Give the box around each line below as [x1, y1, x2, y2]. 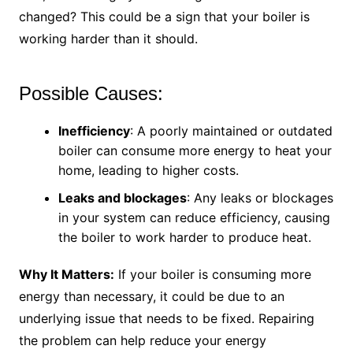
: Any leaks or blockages [186, 190, 333, 206]
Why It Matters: [18, 266, 114, 283]
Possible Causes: [18, 83, 163, 105]
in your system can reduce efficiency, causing [58, 210, 330, 226]
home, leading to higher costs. [58, 162, 239, 179]
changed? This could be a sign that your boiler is [18, 9, 310, 25]
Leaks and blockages [58, 190, 187, 206]
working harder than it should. [18, 31, 198, 47]
